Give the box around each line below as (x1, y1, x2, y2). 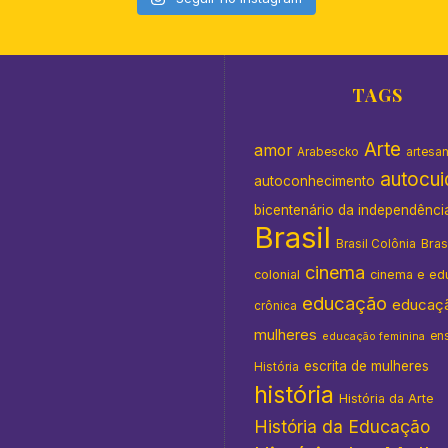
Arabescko (297, 145, 359, 160)
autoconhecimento (254, 173, 375, 190)
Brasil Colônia (336, 237, 416, 252)
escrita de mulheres (304, 358, 429, 375)
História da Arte (339, 391, 434, 407)
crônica (254, 299, 297, 314)
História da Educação (254, 416, 430, 438)
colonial (254, 267, 300, 283)
